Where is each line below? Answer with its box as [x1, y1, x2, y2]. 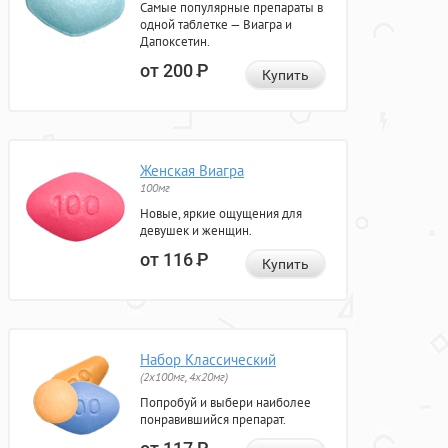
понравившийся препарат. [140, 411, 286, 429]
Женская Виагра [140, 161, 244, 181]
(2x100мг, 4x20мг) [140, 369, 228, 385]
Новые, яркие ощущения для [140, 205, 302, 223]
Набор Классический [140, 350, 276, 370]
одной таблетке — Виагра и [140, 16, 292, 34]
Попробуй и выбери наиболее [140, 394, 311, 412]
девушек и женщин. [140, 222, 252, 240]
